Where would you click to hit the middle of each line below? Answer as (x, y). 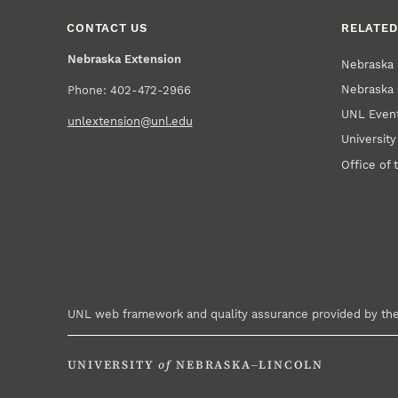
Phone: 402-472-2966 (129, 90)
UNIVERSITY (111, 365)
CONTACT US (107, 28)
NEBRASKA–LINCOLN (250, 365)
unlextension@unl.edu (130, 121)
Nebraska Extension (124, 59)
